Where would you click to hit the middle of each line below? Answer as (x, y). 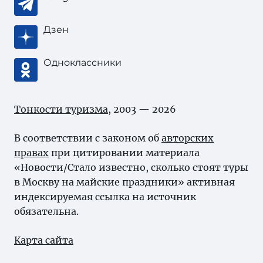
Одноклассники (82, 63)
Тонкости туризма (61, 109)
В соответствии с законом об (88, 138)
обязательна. (46, 211)
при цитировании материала (124, 153)
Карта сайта (44, 240)
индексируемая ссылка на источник (105, 197)
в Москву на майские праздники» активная (124, 182)
